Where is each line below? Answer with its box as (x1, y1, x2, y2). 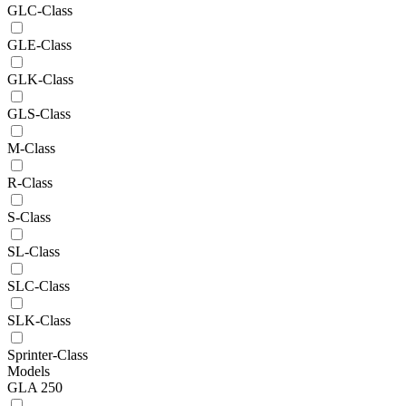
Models (7, 362, 50, 379)
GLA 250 (7, 379, 63, 395)
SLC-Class (7, 277, 70, 294)
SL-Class (7, 243, 60, 259)
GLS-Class (7, 105, 71, 121)
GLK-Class (7, 71, 73, 87)
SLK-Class (7, 312, 71, 328)
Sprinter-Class (7, 346, 88, 362)
